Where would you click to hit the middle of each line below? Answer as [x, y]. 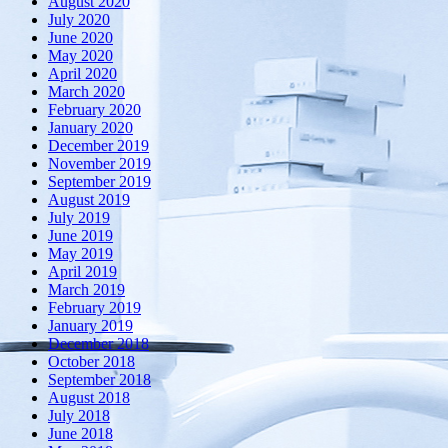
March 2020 [86, 92]
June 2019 [80, 236]
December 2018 [98, 344]
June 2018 [80, 434]
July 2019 [79, 218]
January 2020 [90, 128]
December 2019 [98, 146]
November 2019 [99, 164]
